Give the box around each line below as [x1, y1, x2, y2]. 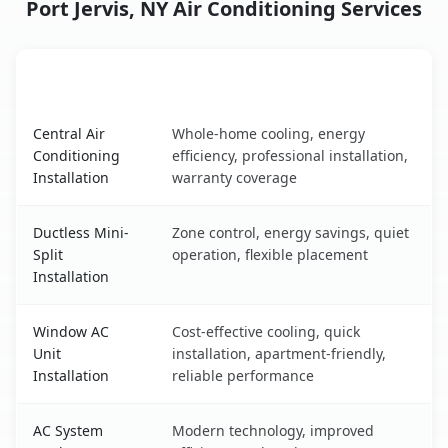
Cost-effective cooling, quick [172, 322, 360, 342]
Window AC [33, 322, 109, 342]
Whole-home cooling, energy [172, 124, 365, 144]
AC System [33, 421, 103, 441]
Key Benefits [172, 67, 271, 90]
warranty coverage [172, 168, 297, 188]
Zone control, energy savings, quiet [172, 223, 409, 243]
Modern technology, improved [172, 421, 374, 441]
